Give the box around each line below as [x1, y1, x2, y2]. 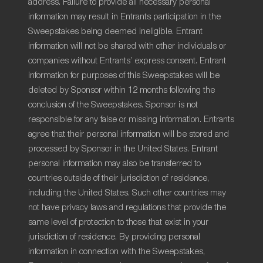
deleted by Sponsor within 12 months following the [28, 86, 215, 95]
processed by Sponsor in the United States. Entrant [28, 144, 218, 153]
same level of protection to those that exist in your [28, 218, 208, 227]
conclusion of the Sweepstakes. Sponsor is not [28, 100, 198, 109]
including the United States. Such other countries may [28, 188, 226, 197]
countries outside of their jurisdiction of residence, [28, 174, 209, 183]
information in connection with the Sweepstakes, [28, 247, 205, 256]
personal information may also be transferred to [28, 159, 201, 168]
